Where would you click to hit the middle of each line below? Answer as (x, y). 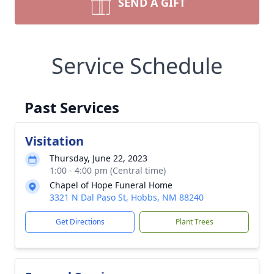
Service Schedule (137, 66)
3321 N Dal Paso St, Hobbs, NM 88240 (127, 197)
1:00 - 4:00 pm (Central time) (108, 170)
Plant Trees (194, 222)
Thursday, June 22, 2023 (98, 158)
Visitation (54, 141)
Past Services (72, 107)
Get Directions (80, 222)
